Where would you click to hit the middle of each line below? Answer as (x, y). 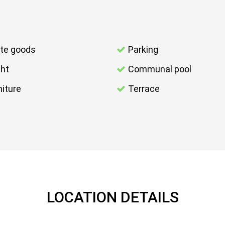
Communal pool (160, 69)
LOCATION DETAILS (113, 197)
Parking (143, 50)
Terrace (144, 89)
